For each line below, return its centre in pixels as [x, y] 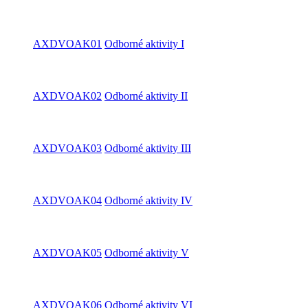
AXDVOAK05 [67, 253]
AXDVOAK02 [67, 96]
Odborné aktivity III [148, 148]
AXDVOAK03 [67, 148]
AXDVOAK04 [67, 200]
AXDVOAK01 [67, 44]
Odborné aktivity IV [148, 200]
